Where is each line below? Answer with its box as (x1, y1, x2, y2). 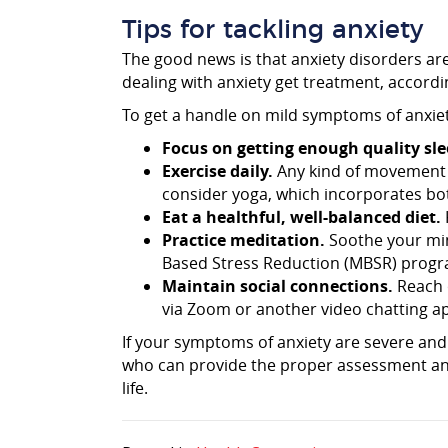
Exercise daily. (162, 160, 273, 183)
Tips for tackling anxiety (122, 18, 423, 44)
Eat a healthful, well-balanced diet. (162, 206, 441, 229)
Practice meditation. (162, 229, 325, 252)
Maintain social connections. (162, 275, 393, 298)
